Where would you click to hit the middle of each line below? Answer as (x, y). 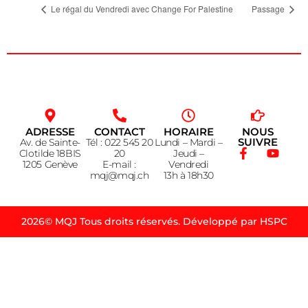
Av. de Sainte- (50, 142)
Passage (269, 9)
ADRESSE (50, 131)
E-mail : (119, 164)
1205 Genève (50, 164)
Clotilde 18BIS (50, 153)
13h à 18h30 (188, 175)
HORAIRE (188, 131)
